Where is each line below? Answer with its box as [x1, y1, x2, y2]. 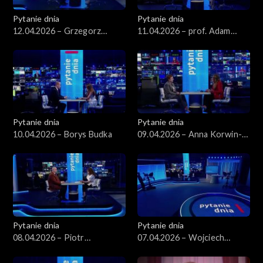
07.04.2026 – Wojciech [137, 232, 225, 242]
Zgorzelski [13, 244, 53, 255]
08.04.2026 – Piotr [13, 232, 85, 242]
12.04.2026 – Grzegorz [13, 25, 102, 36]
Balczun [137, 244, 167, 255]
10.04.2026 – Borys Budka [13, 129, 112, 139]
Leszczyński [137, 38, 183, 48]
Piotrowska [137, 141, 183, 151]
